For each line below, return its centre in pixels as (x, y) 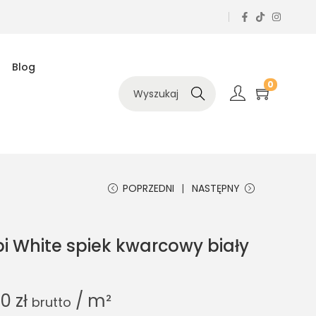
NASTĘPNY (216, 188)
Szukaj (198, 94)
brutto (51, 302)
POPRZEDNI (148, 188)
